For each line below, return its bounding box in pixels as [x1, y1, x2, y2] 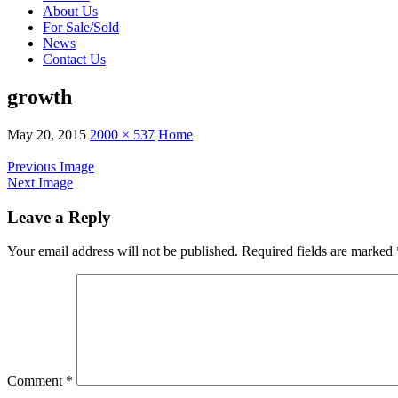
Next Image [7, 174, 73, 190]
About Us [43, 4, 98, 19]
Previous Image [7, 158, 94, 174]
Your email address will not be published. [7, 243, 238, 259]
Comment [7, 373, 66, 389]
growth [7, 84, 72, 108]
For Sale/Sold [43, 20, 119, 35]
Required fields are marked [242, 243, 396, 259]
